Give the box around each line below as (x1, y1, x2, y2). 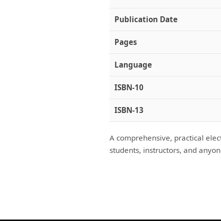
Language (114, 60, 152, 70)
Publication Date (114, 14, 178, 25)
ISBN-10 (114, 82, 144, 93)
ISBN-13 (114, 105, 144, 115)
